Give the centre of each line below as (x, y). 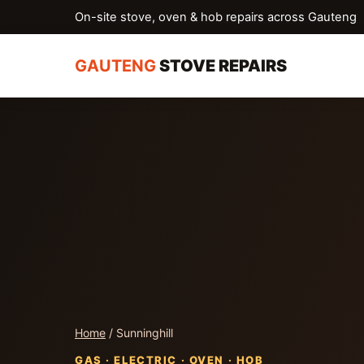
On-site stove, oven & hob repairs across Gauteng (216, 17)
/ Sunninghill (139, 332)
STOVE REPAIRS (221, 65)
